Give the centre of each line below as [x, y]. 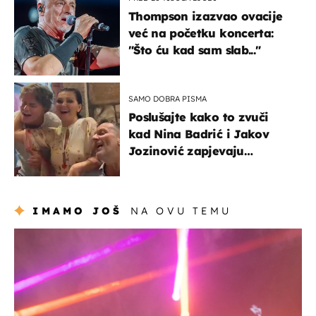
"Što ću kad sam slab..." [195, 50]
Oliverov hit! [164, 168]
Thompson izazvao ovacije [206, 16]
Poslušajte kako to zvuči [199, 117]
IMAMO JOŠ [78, 211]
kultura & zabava [61, 235]
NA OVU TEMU [181, 211]
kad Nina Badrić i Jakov [199, 134]
